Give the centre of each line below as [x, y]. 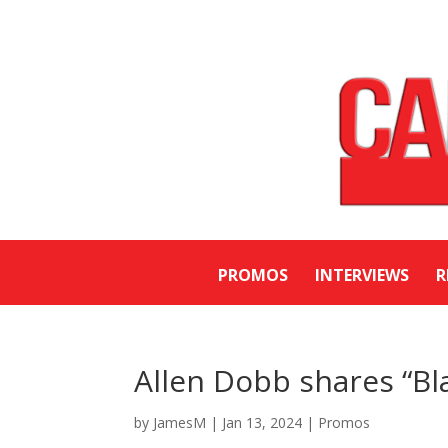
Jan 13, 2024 [262, 423]
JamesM [180, 423]
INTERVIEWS [362, 275]
